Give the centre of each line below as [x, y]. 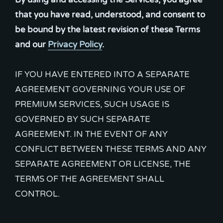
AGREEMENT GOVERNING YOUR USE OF [100, 89]
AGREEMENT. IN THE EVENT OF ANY [91, 134]
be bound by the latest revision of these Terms [108, 30]
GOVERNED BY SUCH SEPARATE [83, 119]
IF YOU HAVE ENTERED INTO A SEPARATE [102, 74]
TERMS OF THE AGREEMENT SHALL [90, 179]
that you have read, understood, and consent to [110, 15]
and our [31, 45]
